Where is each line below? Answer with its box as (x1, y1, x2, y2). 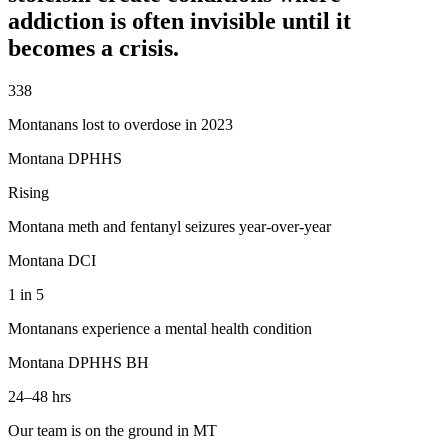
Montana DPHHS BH (8, 353, 149, 371)
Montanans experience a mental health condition (8, 319, 312, 337)
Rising (8, 183, 49, 201)
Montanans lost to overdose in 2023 (8, 115, 233, 133)
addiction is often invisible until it (8, 7, 351, 34)
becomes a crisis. (8, 34, 179, 61)
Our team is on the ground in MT (8, 421, 217, 439)
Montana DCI (8, 251, 96, 269)
